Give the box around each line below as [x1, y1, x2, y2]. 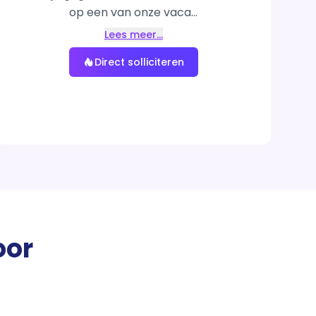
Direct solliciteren [94, 55, 184, 69]
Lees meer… [104, 28, 163, 42]
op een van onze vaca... [69, 4, 198, 20]
